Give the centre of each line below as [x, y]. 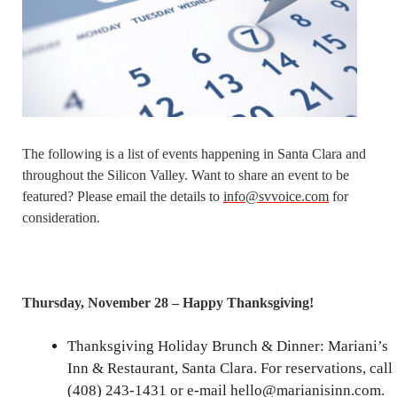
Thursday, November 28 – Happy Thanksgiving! [168, 302]
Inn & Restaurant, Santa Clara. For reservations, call [230, 368]
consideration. [61, 217]
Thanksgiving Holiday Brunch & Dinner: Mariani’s [228, 346]
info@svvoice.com [276, 196]
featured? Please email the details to [123, 196]
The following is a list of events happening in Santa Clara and [194, 153]
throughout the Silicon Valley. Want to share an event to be [186, 175]
